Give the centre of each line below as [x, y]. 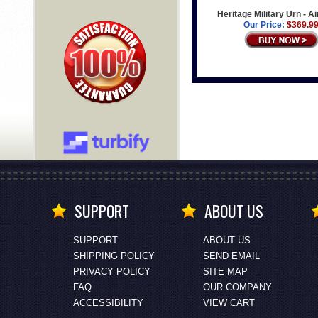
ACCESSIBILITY [108, 303]
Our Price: [264, 25]
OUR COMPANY [237, 287]
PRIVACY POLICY [111, 272]
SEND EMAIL [231, 256]
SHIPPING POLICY [114, 256]
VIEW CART [229, 303]
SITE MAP [225, 272]
